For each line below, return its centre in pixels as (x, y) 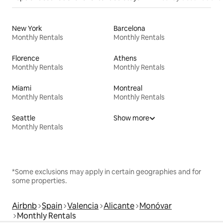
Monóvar (156, 206)
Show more (131, 118)
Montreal (128, 88)
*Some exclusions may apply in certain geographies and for (107, 171)
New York (27, 28)
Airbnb (24, 206)
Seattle (24, 118)
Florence (26, 58)
